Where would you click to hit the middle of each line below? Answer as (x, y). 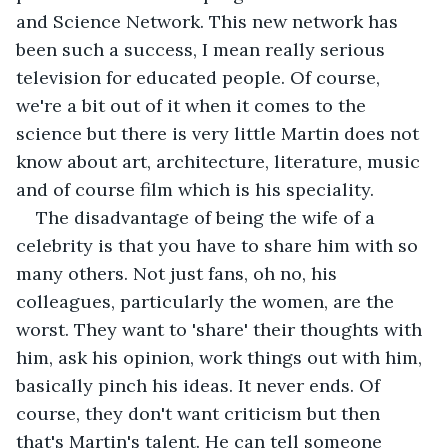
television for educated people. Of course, (200, 77)
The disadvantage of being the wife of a (208, 217)
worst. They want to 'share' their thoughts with (221, 329)
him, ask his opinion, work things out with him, (221, 357)
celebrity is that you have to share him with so (219, 245)
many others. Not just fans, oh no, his (179, 273)
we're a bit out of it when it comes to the (193, 105)
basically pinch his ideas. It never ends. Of (200, 385)
